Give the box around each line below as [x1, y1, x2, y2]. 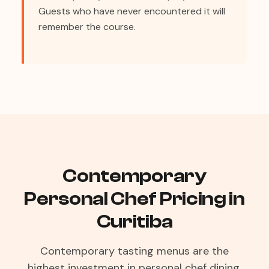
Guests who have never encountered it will [38, 5, 225, 17]
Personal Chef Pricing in [24, 188, 245, 210]
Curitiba [96, 211, 173, 232]
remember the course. [38, 20, 136, 33]
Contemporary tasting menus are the [40, 244, 229, 258]
